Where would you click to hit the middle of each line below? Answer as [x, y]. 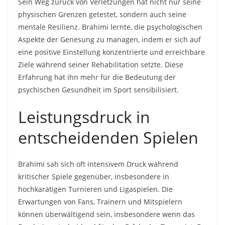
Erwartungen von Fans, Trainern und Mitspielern [100, 201]
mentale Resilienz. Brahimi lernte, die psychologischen [110, 27]
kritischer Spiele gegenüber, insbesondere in [94, 176]
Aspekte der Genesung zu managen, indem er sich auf [109, 39]
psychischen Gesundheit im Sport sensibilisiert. [98, 89]
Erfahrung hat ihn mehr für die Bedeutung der [97, 77]
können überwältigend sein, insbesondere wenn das [106, 214]
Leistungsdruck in [84, 117]
